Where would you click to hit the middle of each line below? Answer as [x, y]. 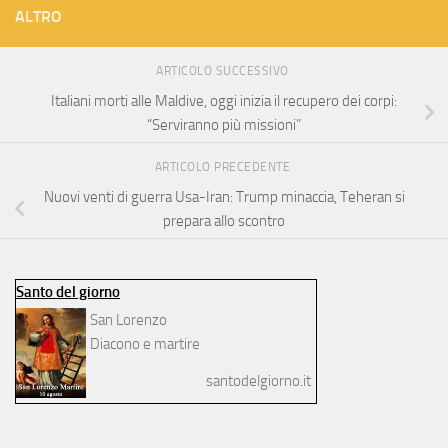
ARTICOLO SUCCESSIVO [224, 71]
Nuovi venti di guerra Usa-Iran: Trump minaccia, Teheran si [224, 196]
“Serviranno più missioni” [224, 125]
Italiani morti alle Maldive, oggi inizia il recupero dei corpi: [224, 101]
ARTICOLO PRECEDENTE [224, 166]
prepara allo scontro [224, 220]
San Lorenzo [128, 319]
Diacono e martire [144, 343]
